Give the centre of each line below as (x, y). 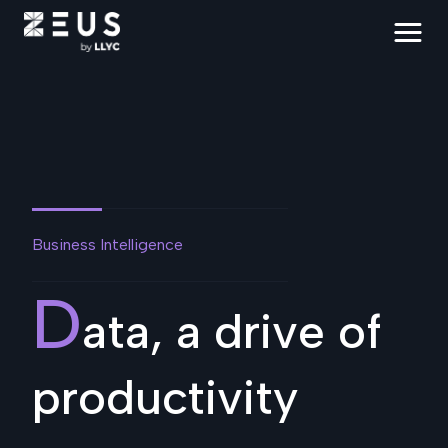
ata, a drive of (232, 331)
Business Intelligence (107, 244)
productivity (165, 397)
